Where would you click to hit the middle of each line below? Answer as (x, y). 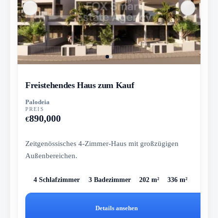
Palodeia (38, 102)
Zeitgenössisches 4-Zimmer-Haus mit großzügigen (102, 143)
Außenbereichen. (52, 155)
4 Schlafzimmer (57, 180)
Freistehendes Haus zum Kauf (80, 85)
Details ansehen (117, 208)
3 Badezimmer (109, 180)
